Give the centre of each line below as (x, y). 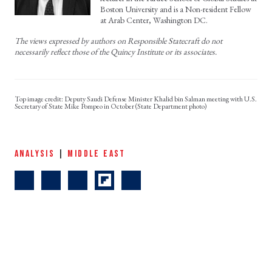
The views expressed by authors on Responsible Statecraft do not (118, 40)
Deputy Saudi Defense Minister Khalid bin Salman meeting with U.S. (161, 99)
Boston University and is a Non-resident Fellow (176, 9)
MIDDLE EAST (97, 154)
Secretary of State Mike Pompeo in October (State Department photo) (111, 106)
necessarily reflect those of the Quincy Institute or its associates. (116, 51)
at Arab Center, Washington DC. (154, 20)
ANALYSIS (35, 154)
